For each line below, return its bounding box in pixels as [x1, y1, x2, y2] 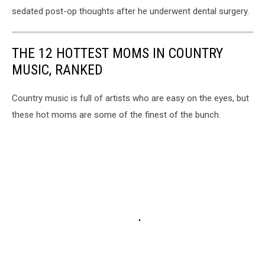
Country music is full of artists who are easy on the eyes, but [12, 93, 249, 104]
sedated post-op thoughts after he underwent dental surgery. [12, 6, 249, 17]
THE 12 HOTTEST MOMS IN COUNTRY [12, 45, 223, 62]
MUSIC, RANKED [12, 62, 103, 79]
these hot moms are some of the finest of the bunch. [12, 109, 221, 121]
